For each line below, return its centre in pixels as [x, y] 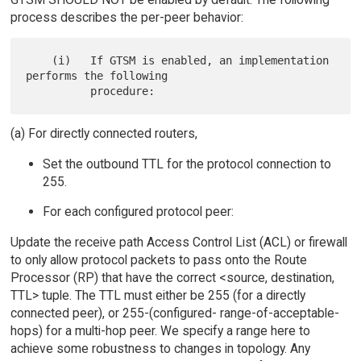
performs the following [97, 75]
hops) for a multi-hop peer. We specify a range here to [160, 330]
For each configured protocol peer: [138, 212]
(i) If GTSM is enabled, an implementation [39, 60]
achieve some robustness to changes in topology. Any [160, 348]
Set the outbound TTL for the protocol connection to [187, 164]
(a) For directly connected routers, [104, 133]
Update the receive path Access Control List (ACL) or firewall [178, 242]
